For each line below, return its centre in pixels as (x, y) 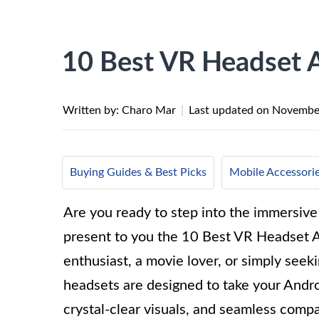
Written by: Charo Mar (121, 110)
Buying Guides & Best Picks (138, 172)
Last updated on (230, 110)
